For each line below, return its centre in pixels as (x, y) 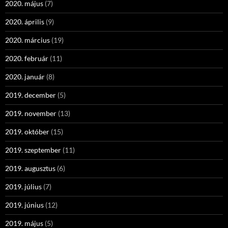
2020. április (25, 22)
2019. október (27, 132)
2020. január (25, 77)
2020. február (27, 58)
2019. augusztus (30, 168)
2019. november (31, 113)
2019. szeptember (33, 150)
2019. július (23, 187)
